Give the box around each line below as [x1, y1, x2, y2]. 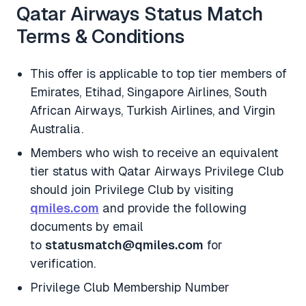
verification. [30, 255, 96, 270]
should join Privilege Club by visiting [30, 182, 234, 197]
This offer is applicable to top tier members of [30, 66, 287, 81]
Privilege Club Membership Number [30, 279, 229, 294]
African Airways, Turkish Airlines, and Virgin [30, 102, 275, 117]
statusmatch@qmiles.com [45, 237, 204, 252]
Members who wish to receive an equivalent [30, 145, 279, 160]
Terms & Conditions [16, 25, 185, 47]
